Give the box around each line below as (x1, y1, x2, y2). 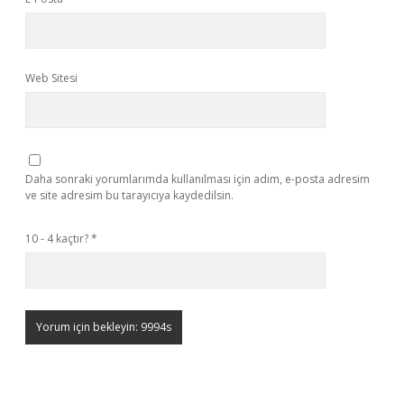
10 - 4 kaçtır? (25, 231, 91, 246)
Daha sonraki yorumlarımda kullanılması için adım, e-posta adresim (25, 171, 370, 187)
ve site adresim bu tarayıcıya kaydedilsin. (25, 188, 234, 203)
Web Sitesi (25, 70, 78, 86)
